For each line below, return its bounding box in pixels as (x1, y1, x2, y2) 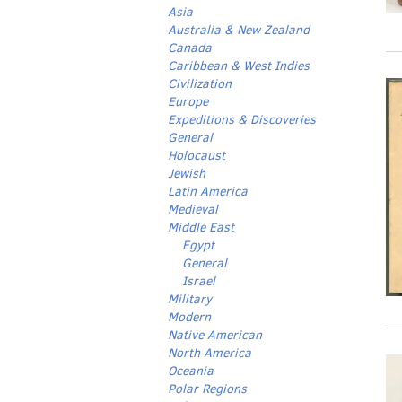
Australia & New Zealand (168, 22, 310, 39)
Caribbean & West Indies (168, 57, 310, 74)
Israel (182, 273, 215, 290)
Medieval (168, 201, 218, 218)
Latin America (168, 183, 248, 200)
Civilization (168, 75, 232, 92)
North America (168, 345, 251, 362)
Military (168, 291, 212, 308)
